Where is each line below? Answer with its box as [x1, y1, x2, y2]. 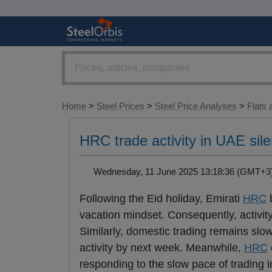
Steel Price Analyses [155, 101, 237, 112]
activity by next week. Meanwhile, [80, 242, 244, 254]
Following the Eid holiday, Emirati [80, 192, 243, 205]
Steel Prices [97, 101, 144, 112]
